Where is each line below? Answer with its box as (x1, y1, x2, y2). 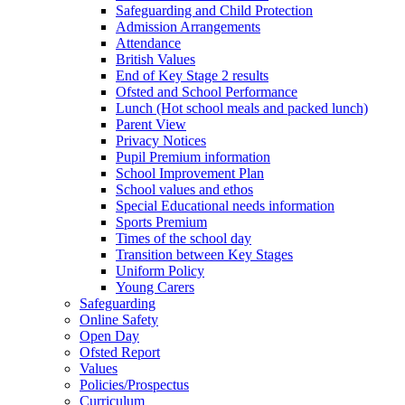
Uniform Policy (116, 262, 204, 278)
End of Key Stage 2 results (116, 67, 268, 83)
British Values (116, 51, 195, 67)
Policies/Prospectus (80, 376, 189, 392)
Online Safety (80, 311, 158, 327)
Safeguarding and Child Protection (116, 2, 313, 18)
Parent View (116, 116, 186, 132)
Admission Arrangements (116, 18, 260, 34)
